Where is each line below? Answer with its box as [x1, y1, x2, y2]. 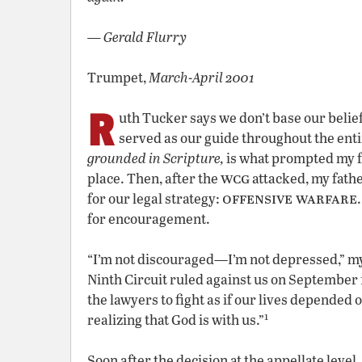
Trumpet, [87, 68, 149, 86]
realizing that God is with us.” [87, 310, 264, 329]
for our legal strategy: [87, 189, 222, 208]
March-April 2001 [149, 68, 255, 86]
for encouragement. [87, 209, 210, 228]
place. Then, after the [87, 169, 221, 187]
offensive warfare [222, 187, 357, 208]
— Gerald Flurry [87, 27, 187, 46]
